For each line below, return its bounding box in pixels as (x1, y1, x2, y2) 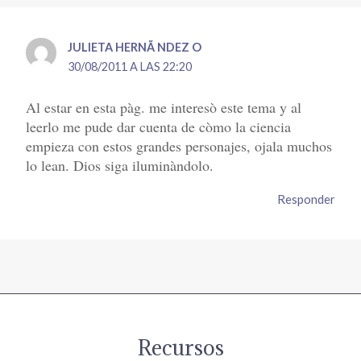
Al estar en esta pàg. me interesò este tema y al (26, 98, 302, 118)
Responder (276, 192, 335, 207)
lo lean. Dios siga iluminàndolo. (26, 156, 214, 176)
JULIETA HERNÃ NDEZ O (68, 39, 202, 54)
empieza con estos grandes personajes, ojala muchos (26, 136, 333, 156)
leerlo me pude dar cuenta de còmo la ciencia (26, 117, 292, 137)
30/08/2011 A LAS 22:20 (68, 59, 193, 73)
